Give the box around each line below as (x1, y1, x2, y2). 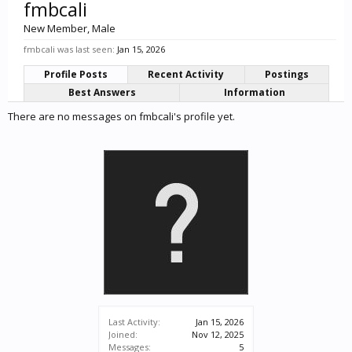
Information (223, 86, 285, 99)
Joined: (108, 328, 137, 340)
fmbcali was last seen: (24, 43, 115, 55)
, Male (87, 21, 115, 35)
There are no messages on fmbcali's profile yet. (8, 109, 235, 123)
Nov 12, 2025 (192, 328, 244, 340)
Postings (264, 68, 309, 81)
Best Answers (68, 86, 136, 99)
